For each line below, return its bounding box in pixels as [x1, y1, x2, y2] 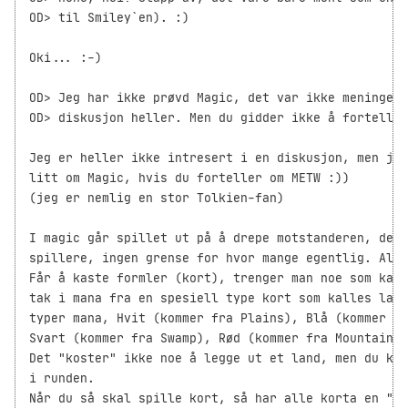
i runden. [29, 371, 95, 387]
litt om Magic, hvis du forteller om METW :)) [29, 170, 350, 187]
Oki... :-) [29, 50, 102, 66]
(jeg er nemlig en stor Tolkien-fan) [29, 190, 284, 207]
